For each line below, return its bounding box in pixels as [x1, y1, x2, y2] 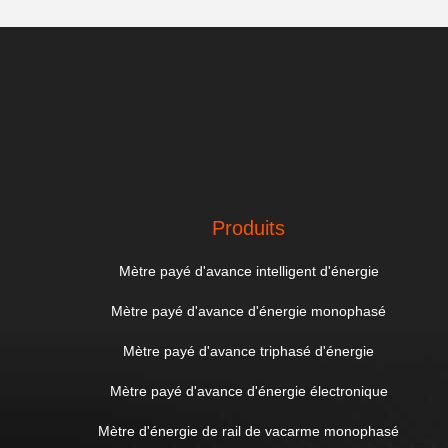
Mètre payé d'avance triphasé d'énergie [123, 343, 375, 359]
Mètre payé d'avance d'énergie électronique [109, 383, 388, 399]
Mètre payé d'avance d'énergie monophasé [111, 303, 387, 319]
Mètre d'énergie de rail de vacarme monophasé [98, 423, 400, 439]
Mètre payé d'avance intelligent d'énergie [118, 263, 379, 279]
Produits [212, 217, 286, 239]
